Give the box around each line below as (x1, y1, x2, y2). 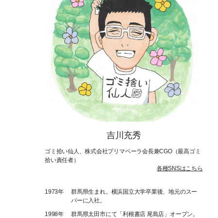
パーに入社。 (71, 197, 106, 204)
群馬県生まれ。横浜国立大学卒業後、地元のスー (71, 188, 198, 195)
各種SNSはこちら (156, 164, 203, 172)
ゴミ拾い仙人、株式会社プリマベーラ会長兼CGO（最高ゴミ (45, 147, 201, 155)
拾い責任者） (45, 156, 79, 163)
